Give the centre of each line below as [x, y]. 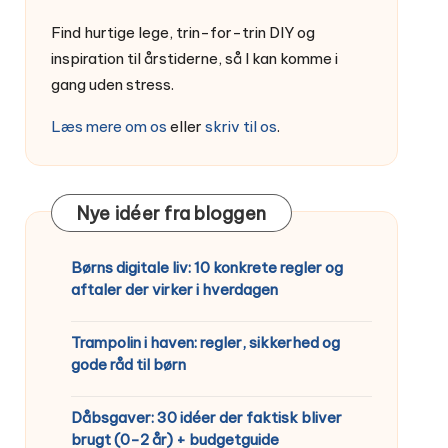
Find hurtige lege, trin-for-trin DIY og [182, 32]
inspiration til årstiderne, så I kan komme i [194, 58]
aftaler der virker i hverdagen [174, 289]
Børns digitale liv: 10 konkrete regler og [206, 267]
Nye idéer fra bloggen [171, 213]
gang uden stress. [112, 84]
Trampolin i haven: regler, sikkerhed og [205, 342]
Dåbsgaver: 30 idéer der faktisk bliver [206, 417]
